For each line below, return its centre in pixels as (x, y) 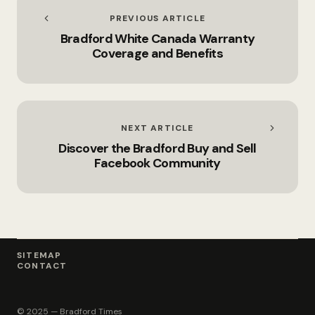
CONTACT (42, 265)
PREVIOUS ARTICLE (157, 18)
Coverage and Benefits (157, 53)
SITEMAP (39, 255)
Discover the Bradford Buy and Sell (157, 148)
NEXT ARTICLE (157, 128)
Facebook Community (157, 163)
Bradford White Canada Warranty (157, 38)
